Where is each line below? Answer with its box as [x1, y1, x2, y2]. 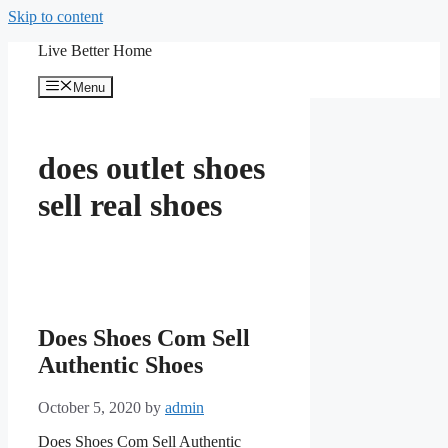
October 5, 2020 [38, 399, 141, 417]
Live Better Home [38, 42, 152, 59]
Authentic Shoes [38, 352, 203, 379]
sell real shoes [38, 186, 222, 223]
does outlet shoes [38, 149, 265, 186]
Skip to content [8, 8, 103, 25]
